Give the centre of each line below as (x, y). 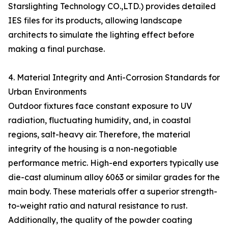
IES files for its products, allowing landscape (95, 20)
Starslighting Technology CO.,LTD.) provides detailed (112, 6)
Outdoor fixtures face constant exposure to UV (100, 106)
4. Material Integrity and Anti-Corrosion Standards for (114, 77)
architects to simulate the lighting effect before (101, 35)
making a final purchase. (56, 49)
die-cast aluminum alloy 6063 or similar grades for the (114, 177)
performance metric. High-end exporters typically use (113, 163)
